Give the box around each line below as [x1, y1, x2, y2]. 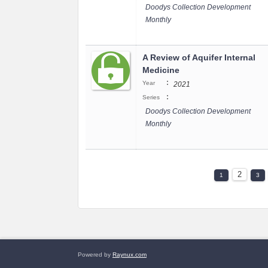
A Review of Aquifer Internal [142, 53, 255, 62]
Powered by [78, 251, 112, 258]
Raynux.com [112, 251, 147, 258]
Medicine [142, 65, 179, 75]
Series [142, 94, 160, 100]
